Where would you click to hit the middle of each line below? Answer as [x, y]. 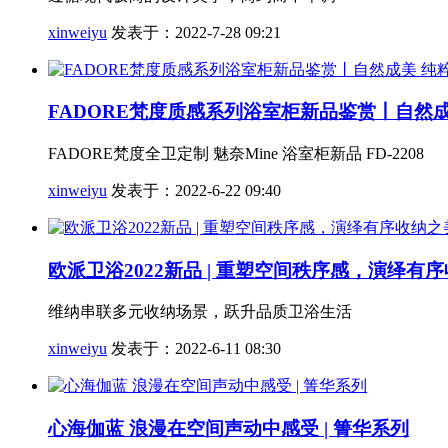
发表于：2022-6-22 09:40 [194, 190]
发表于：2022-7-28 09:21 [194, 32]
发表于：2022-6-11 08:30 [194, 349]
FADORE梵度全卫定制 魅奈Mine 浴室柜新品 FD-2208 [236, 153]
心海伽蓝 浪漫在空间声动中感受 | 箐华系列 [228, 429]
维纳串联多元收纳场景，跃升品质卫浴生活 [200, 312]
